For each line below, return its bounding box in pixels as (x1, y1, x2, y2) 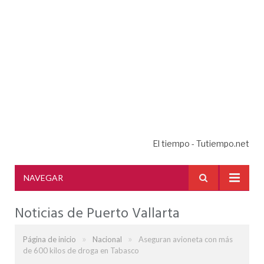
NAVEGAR (24, 173, 63, 183)
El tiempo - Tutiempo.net (153, 138, 249, 148)
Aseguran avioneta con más (138, 235, 233, 244)
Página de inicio (23, 235, 76, 244)
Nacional (93, 235, 122, 244)
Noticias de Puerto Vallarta (15, 203, 180, 225)
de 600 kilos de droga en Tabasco (23, 246, 139, 255)
